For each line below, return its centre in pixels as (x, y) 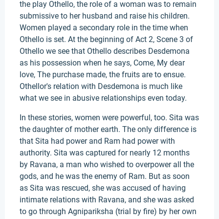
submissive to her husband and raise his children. (105, 16)
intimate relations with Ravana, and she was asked (107, 200)
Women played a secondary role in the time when (104, 28)
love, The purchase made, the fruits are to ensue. (103, 75)
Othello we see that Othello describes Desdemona (105, 51)
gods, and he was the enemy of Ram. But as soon (105, 176)
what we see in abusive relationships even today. (103, 98)
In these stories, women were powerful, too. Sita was (109, 118)
